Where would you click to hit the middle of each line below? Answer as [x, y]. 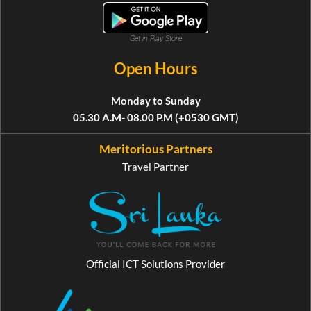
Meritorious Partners [155, 149]
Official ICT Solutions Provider [155, 263]
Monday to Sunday [155, 101]
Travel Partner [155, 167]
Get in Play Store [155, 39]
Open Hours [155, 69]
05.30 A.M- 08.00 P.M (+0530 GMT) [155, 118]
